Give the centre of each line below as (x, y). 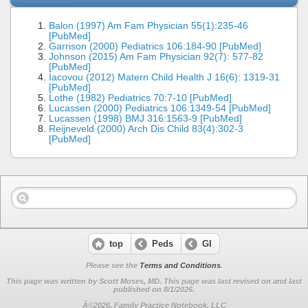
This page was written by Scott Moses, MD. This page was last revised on (140, 282)
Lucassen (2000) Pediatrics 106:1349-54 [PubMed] (160, 108)
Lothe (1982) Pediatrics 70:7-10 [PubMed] (140, 98)
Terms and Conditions (180, 266)
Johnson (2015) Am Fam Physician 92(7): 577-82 (156, 56)
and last (287, 282)
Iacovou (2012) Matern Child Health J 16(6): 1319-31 (164, 77)
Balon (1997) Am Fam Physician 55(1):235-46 (148, 25)
